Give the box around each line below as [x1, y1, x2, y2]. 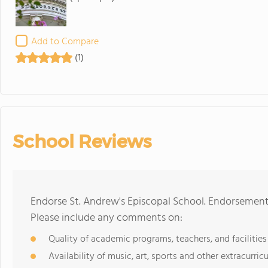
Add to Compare [31, 33, 99, 50]
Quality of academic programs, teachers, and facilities [48, 231, 267, 247]
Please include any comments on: [31, 209, 182, 227]
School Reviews [13, 130, 151, 153]
